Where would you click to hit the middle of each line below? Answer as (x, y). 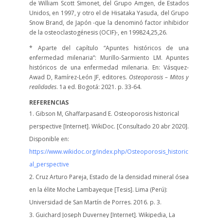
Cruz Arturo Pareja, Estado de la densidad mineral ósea (112, 177)
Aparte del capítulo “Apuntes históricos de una (113, 48)
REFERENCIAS (49, 103)
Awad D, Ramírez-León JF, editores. (78, 77)
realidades (43, 87)
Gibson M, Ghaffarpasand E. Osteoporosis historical (107, 114)
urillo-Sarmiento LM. (136, 58)
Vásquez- (176, 68)
